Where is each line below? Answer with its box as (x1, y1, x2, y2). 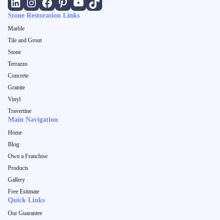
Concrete (8, 72, 28, 79)
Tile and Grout (8, 37, 42, 44)
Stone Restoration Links (8, 12, 80, 19)
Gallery (8, 176, 25, 183)
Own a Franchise (8, 153, 48, 160)
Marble (8, 25, 25, 32)
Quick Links (8, 196, 45, 204)
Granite (8, 84, 25, 91)
